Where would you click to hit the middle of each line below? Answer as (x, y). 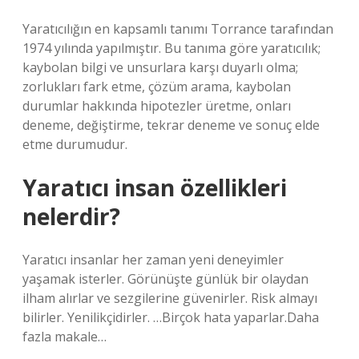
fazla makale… (65, 337)
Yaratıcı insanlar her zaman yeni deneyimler (153, 260)
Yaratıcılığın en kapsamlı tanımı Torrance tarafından (178, 29)
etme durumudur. (75, 144)
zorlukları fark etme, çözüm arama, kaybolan (157, 87)
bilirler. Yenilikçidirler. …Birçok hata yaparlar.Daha (171, 317)
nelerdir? (71, 216)
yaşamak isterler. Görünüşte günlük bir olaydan (165, 279)
